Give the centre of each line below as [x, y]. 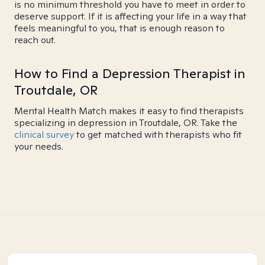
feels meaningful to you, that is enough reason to [119, 28]
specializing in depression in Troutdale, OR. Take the [126, 123]
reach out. [35, 40]
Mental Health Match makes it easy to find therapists [129, 111]
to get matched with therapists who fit [158, 135]
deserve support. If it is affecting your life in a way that [130, 16]
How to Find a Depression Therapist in [130, 73]
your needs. [39, 146]
